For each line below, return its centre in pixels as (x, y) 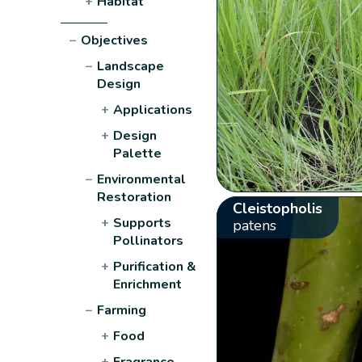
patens (254, 225)
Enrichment (148, 284)
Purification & (155, 266)
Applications (153, 109)
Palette (138, 153)
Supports (143, 223)
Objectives (115, 40)
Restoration (135, 197)
